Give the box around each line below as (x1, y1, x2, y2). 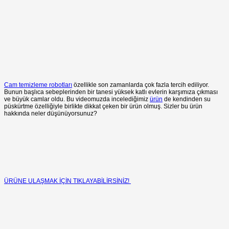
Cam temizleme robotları (4, 81, 72, 88)
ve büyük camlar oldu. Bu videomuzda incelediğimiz (4, 95, 150, 103)
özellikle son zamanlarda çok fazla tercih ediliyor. (72, 81, 209, 88)
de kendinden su (163, 95, 211, 103)
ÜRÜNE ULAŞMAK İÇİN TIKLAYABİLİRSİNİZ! (4, 177, 131, 185)
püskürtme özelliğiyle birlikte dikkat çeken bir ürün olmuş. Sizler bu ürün (4, 102, 202, 110)
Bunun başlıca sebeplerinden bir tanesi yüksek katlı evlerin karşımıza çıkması (4, 88, 218, 96)
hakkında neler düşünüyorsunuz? (4, 109, 97, 117)
